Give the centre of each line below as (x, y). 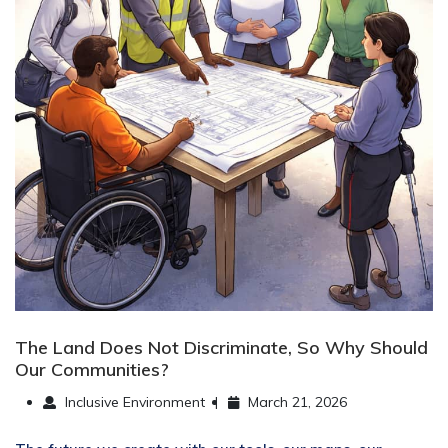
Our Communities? (92, 369)
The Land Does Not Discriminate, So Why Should (221, 347)
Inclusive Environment (133, 402)
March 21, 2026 (295, 402)
